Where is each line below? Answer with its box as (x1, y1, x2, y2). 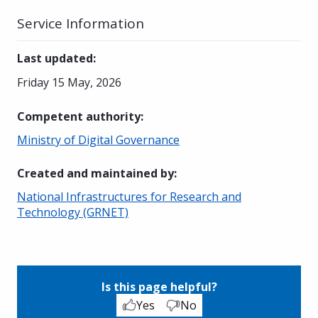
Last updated (17, 50, 93, 66)
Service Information (17, 13, 144, 33)
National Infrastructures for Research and (17, 188, 241, 204)
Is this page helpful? (101, 278, 217, 295)
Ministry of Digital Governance (17, 131, 180, 148)
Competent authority (17, 108, 141, 124)
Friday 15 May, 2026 (17, 74, 121, 90)
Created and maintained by (17, 165, 174, 181)
